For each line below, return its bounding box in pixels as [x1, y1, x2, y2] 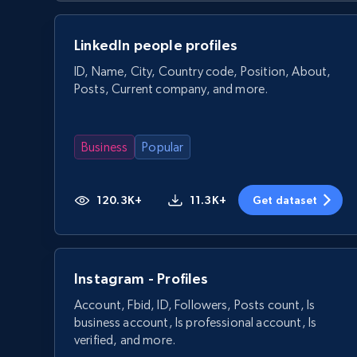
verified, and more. [74, 331, 176, 347]
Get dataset [253, 193, 318, 206]
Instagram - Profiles [74, 269, 209, 287]
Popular [142, 139, 184, 155]
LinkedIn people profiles [74, 36, 238, 53]
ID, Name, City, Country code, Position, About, [74, 63, 331, 79]
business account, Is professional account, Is [74, 314, 317, 330]
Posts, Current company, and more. [74, 80, 269, 96]
